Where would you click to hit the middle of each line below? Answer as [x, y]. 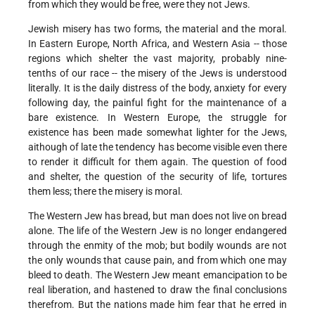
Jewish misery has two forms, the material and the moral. [157, 29]
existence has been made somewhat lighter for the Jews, [157, 133]
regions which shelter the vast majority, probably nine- [157, 59]
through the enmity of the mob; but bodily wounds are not [157, 246]
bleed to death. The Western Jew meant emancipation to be [157, 275]
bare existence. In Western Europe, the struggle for [157, 118]
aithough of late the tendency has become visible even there [157, 147]
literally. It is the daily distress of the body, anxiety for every [157, 88]
